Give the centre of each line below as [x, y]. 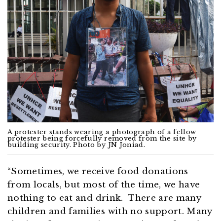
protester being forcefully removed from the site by [102, 139]
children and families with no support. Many [110, 212]
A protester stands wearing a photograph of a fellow [102, 132]
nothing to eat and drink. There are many [104, 198]
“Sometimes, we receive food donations [98, 172]
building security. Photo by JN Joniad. [76, 145]
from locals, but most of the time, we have [104, 185]
